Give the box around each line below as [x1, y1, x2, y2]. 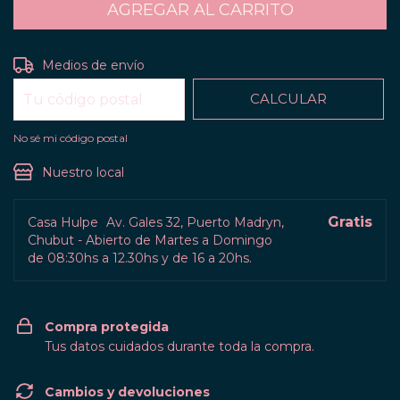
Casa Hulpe [28, 214, 102, 230]
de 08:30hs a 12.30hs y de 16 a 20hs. [28, 250, 252, 266]
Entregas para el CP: [13, 55, 139, 71]
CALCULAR [250, 90, 328, 107]
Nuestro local [42, 164, 125, 180]
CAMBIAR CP [288, 54, 379, 71]
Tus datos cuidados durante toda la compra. [45, 338, 314, 354]
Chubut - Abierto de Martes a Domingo [28, 232, 272, 248]
